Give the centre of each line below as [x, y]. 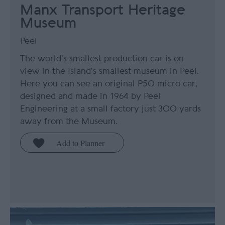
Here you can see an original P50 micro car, [109, 84]
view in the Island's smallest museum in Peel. [109, 71]
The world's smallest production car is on [102, 59]
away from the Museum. [69, 122]
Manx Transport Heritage [103, 10]
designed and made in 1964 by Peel [90, 96]
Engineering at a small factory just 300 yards [110, 109]
